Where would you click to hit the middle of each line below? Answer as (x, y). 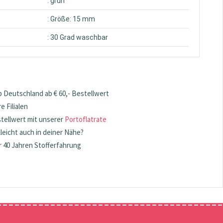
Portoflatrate (86, 119)
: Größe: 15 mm (71, 19)
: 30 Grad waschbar (78, 38)
